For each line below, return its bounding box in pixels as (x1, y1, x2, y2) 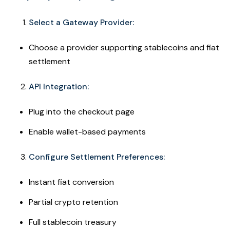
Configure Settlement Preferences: (29, 151, 165, 162)
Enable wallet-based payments (29, 126, 146, 137)
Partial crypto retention (29, 196, 118, 207)
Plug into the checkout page (29, 106, 135, 117)
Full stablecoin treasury (29, 216, 117, 227)
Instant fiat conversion (29, 176, 114, 187)
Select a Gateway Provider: (29, 16, 134, 28)
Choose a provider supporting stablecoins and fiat (29, 42, 219, 53)
